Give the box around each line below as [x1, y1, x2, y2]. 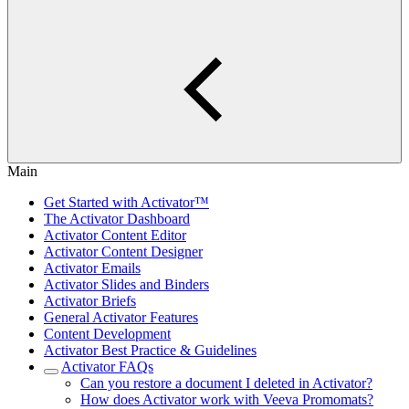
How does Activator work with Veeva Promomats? [80, 392, 373, 407]
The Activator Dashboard [44, 211, 190, 226]
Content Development [44, 326, 171, 341]
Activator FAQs [61, 359, 153, 374]
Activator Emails [44, 260, 141, 276]
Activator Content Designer [44, 244, 203, 259]
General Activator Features [44, 309, 198, 325]
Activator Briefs [44, 293, 136, 309]
